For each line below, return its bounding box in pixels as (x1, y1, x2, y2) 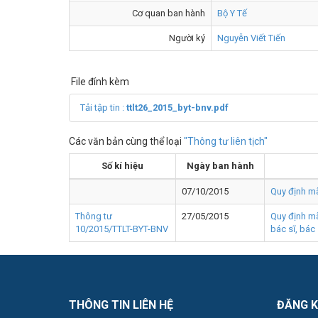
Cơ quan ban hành (132, 7, 205, 18)
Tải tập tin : (80, 102, 126, 113)
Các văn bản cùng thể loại (69, 135, 184, 147)
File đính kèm (71, 75, 129, 87)
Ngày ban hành (186, 160, 254, 171)
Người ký (169, 32, 205, 43)
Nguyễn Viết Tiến (217, 32, 285, 43)
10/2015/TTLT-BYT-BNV (75, 223, 168, 234)
